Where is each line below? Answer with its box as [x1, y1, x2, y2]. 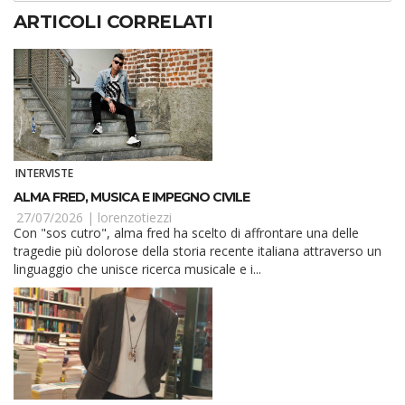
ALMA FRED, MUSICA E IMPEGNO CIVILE [14, 189, 250, 206]
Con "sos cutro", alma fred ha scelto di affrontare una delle [14, 224, 359, 242]
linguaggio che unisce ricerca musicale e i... [14, 260, 261, 278]
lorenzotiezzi [97, 208, 172, 226]
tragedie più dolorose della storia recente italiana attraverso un [14, 242, 381, 260]
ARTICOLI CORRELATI [14, 11, 213, 33]
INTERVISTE [15, 165, 74, 181]
